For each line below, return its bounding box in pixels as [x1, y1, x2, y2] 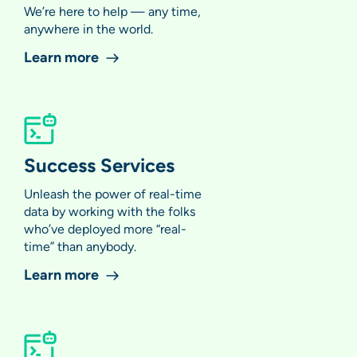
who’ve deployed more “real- [24, 221, 186, 237]
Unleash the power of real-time [24, 186, 202, 202]
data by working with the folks [24, 203, 195, 219]
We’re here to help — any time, [24, 3, 201, 19]
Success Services [24, 153, 175, 176]
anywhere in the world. [24, 21, 153, 37]
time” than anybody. [24, 238, 136, 254]
